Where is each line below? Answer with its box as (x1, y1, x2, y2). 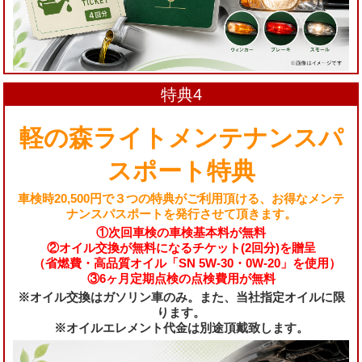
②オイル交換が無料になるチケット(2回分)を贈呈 (46, 241, 316, 255)
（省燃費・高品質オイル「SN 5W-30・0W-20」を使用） (21, 256, 341, 271)
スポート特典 (107, 158, 255, 185)
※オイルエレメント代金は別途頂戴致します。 (53, 321, 309, 335)
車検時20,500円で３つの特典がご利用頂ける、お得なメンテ (18, 192, 344, 206)
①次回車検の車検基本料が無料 (96, 225, 266, 240)
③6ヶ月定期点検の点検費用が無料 (86, 271, 276, 286)
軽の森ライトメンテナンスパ (19, 124, 343, 152)
